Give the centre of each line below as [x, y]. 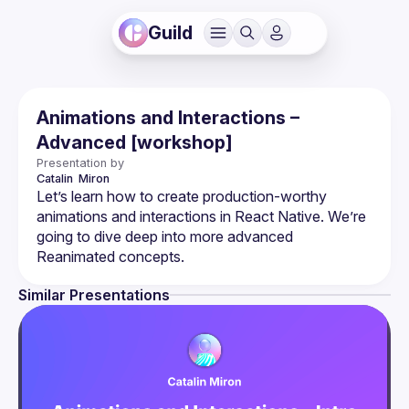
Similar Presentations [94, 295]
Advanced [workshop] [135, 142]
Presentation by [80, 163]
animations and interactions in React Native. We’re [201, 216]
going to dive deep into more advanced [165, 236]
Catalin [56, 178]
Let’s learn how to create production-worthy [182, 196]
